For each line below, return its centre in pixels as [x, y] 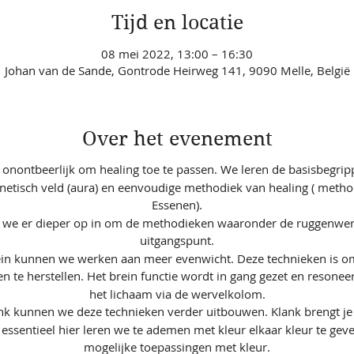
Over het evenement [177, 138]
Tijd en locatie [177, 23]
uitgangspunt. [177, 241]
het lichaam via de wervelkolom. [177, 294]
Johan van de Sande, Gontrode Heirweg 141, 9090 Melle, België [177, 70]
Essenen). [177, 205]
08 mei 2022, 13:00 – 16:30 [177, 53]
